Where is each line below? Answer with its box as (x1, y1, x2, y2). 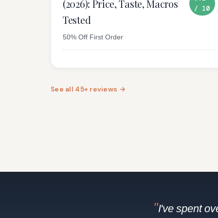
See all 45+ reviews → (51, 84, 126, 93)
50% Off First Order (63, 33, 123, 41)
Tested (63, 13, 91, 26)
